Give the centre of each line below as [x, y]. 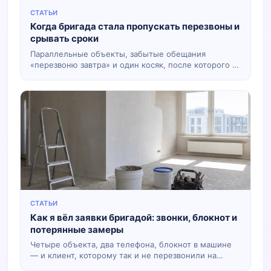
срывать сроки [64, 39]
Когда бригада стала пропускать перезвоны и [135, 27]
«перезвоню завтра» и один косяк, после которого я [133, 64]
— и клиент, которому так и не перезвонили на [123, 256]
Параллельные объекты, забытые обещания [118, 54]
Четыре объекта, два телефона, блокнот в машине [131, 245]
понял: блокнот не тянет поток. [93, 75]
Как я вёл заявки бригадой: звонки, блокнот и [134, 217]
